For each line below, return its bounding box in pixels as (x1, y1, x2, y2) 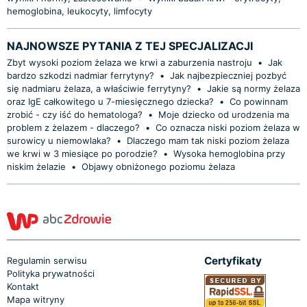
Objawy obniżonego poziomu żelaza (82, 160, 235, 172)
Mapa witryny (7, 293, 64, 305)
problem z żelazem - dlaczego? (7, 121, 140, 133)
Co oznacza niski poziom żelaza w (156, 121, 300, 133)
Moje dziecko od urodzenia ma (158, 108, 289, 120)
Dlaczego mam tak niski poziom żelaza (127, 134, 289, 146)
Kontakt (7, 280, 39, 292)
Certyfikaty (204, 254, 262, 267)
